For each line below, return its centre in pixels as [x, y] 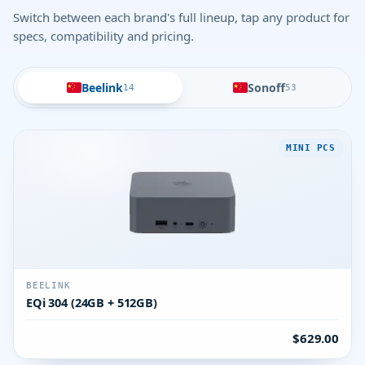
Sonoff [266, 88]
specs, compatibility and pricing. [103, 36]
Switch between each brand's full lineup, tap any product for [181, 17]
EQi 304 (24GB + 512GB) [92, 302]
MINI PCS [311, 147]
